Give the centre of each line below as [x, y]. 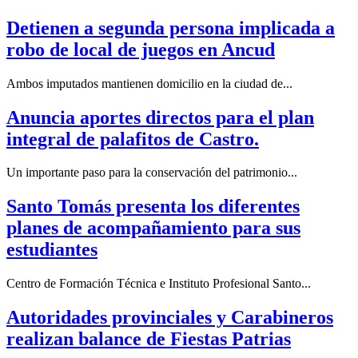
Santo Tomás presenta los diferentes [153, 207]
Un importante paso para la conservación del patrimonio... [152, 173]
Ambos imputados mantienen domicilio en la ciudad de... [149, 83]
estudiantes [52, 250]
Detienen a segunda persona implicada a [171, 28]
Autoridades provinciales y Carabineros [170, 318]
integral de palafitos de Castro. [133, 139]
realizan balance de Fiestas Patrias [149, 339]
